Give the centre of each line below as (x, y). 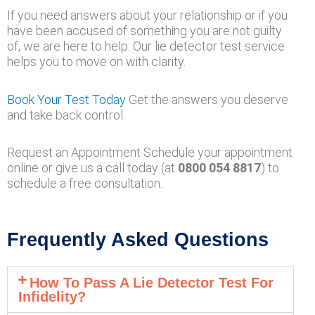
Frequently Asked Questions (138, 239)
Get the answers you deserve (207, 99)
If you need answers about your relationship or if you (147, 15)
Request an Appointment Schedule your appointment (150, 152)
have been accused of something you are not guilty (144, 31)
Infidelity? (52, 296)
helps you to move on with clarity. (96, 62)
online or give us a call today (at (92, 168)
